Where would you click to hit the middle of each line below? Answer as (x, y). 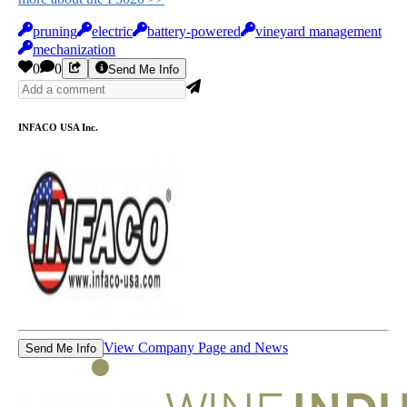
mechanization (74, 50)
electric (112, 32)
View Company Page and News (196, 347)
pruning (55, 32)
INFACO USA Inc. (58, 127)
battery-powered (194, 32)
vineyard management (318, 32)
